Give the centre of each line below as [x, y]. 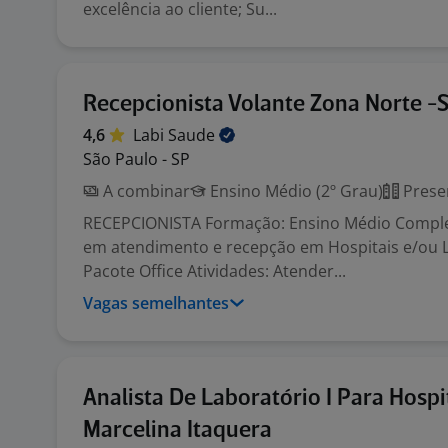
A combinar [144, 191]
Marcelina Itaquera [177, 430]
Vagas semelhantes [156, 303]
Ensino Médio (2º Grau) [294, 191]
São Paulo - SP [136, 159]
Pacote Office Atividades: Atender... [214, 271]
